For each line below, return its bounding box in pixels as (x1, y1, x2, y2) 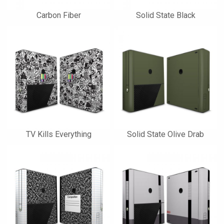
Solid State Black (135, 10, 195, 20)
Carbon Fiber (36, 10, 81, 20)
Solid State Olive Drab (127, 129, 204, 139)
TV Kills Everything (25, 129, 91, 139)
